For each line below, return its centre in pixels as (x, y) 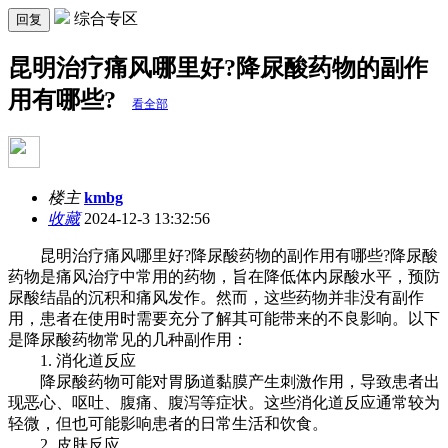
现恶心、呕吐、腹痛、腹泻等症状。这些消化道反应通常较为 (224, 402)
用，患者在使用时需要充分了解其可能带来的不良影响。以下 (224, 318)
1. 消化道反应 (72, 360)
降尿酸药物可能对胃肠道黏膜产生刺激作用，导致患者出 (224, 381)
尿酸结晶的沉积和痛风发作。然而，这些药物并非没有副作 (216, 297)
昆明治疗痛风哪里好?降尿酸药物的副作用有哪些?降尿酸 (223, 255)
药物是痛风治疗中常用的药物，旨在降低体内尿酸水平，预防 (224, 276)
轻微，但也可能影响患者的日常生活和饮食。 (168, 423)
